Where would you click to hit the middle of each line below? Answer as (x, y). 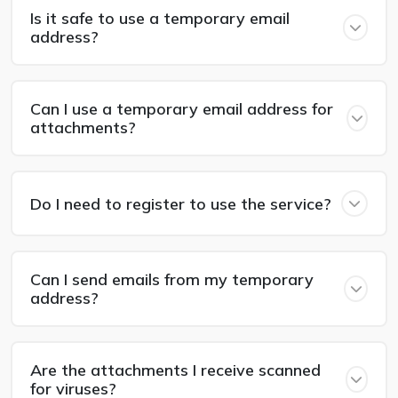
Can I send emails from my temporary (172, 279)
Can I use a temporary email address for (182, 109)
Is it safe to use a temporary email (160, 18)
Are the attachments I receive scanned (175, 370)
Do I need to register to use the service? (181, 203)
